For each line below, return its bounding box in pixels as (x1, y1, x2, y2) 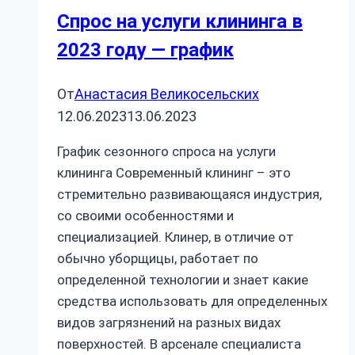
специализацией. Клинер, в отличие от (57, 228, 294, 245)
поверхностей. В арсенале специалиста (57, 335, 301, 352)
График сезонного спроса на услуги (57, 143, 276, 159)
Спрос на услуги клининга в (57, 10, 303, 32)
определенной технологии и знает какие (57, 271, 308, 288)
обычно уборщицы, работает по (57, 250, 258, 266)
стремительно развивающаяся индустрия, (57, 185, 322, 202)
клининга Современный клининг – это (57, 164, 291, 181)
